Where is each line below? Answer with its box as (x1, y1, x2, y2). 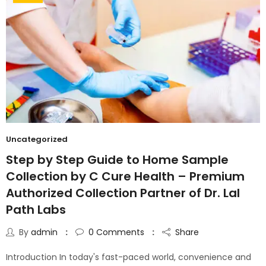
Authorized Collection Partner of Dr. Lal (6, 184, 240, 201)
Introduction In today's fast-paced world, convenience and (6, 251, 251, 263)
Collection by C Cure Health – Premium (6, 167, 245, 185)
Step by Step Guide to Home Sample (6, 151, 229, 168)
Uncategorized (6, 133, 68, 145)
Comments (94, 226, 144, 238)
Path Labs (6, 201, 66, 218)
